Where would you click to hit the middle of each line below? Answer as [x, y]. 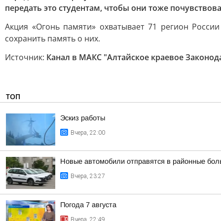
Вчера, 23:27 [88, 176]
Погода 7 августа [88, 205]
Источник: [26, 57]
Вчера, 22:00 [88, 133]
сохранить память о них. [53, 38]
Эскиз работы [83, 118]
